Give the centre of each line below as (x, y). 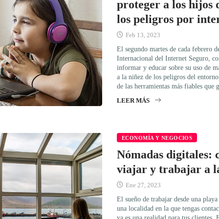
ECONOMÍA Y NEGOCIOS (157, 138)
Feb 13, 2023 (142, 35)
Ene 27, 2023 (142, 185)
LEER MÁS (133, 100)
